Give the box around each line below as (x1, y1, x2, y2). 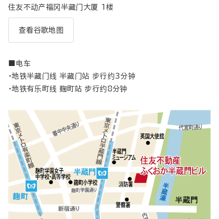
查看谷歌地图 (19, 26, 64, 34)
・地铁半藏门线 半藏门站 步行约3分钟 (8, 72, 135, 80)
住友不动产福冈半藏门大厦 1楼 (8, 3, 114, 11)
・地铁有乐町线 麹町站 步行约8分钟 (8, 85, 128, 92)
